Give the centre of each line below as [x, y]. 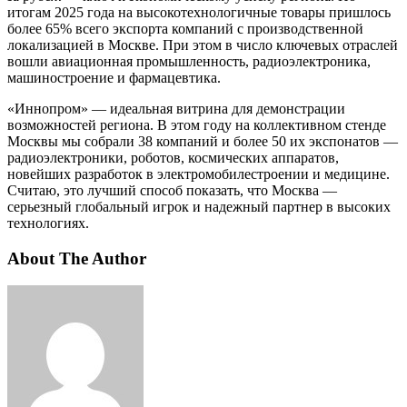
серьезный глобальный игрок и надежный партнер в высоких [199, 207]
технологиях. [48, 223]
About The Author [77, 258]
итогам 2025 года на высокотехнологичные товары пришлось [199, 13]
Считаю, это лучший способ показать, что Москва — [172, 191]
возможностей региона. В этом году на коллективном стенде [197, 125]
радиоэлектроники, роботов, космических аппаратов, [173, 158]
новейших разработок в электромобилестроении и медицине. [199, 174]
